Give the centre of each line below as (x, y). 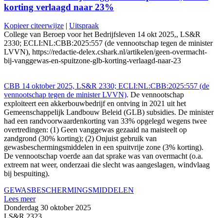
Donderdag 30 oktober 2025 (47, 208)
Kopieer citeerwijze (34, 26)
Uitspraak (84, 26)
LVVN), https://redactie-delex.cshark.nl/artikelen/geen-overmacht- (105, 52)
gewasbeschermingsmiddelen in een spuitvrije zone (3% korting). (104, 147)
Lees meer (20, 199)
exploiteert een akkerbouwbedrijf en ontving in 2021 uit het (95, 104)
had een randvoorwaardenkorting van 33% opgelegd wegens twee (105, 121)
